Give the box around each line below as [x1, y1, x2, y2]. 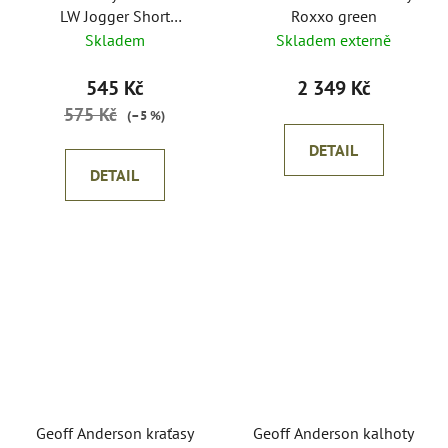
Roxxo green [290, 6, 377, 27]
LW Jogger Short [59, 6, 170, 27]
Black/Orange [68, 28, 161, 49]
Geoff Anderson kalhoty [253, 423, 414, 444]
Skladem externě [276, 30, 391, 51]
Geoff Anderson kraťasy [35, 423, 194, 444]
